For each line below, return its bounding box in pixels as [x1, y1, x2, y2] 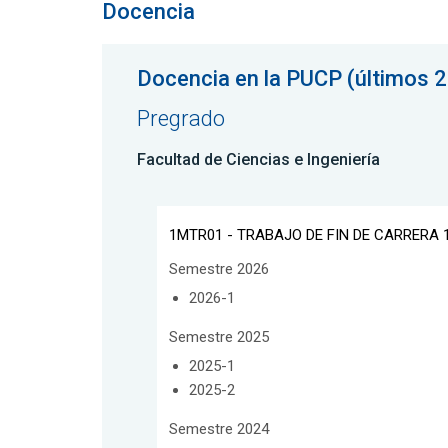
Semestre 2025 [169, 327, 269, 346]
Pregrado [137, 105, 225, 131]
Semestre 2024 [169, 419, 269, 438]
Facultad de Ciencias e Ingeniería [137, 149, 380, 169]
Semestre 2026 [169, 259, 269, 278]
